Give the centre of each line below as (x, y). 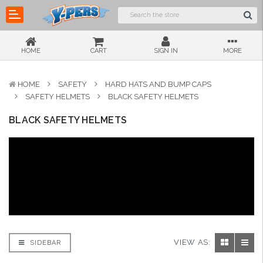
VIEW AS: (192, 242)
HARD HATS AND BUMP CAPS (158, 84)
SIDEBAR (44, 242)
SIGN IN (166, 51)
